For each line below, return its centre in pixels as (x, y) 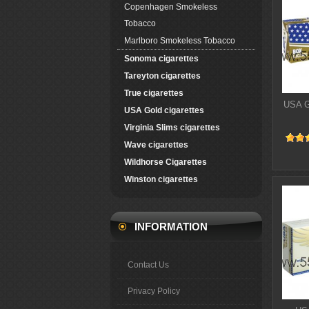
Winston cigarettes (161, 179)
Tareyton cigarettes (162, 76)
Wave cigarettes (156, 145)
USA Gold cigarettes (164, 110)
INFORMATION (171, 227)
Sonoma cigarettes (161, 59)
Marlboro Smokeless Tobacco (180, 41)
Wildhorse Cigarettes (166, 162)
